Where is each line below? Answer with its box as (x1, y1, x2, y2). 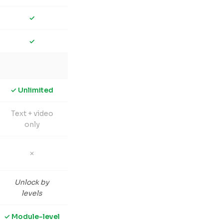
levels (21, 189, 42, 198)
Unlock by (14, 178, 49, 187)
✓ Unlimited (10, 86, 53, 95)
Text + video (10, 109, 53, 118)
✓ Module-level (4, 212, 60, 221)
